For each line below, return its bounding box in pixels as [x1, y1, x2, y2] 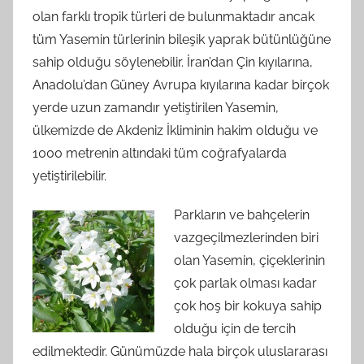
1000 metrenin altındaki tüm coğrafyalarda [32, 145, 287, 162]
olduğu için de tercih [174, 321, 296, 337]
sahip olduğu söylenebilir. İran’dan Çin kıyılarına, [32, 54, 313, 71]
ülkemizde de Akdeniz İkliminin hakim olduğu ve [32, 123, 318, 139]
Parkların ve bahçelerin [174, 207, 310, 223]
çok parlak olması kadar [174, 275, 317, 292]
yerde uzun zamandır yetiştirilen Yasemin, [32, 100, 279, 116]
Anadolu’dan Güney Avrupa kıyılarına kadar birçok [32, 77, 329, 93]
